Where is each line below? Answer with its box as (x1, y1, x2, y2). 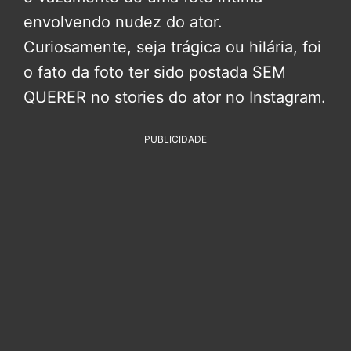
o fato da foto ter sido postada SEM (24, 62, 286, 81)
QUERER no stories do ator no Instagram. (24, 87, 326, 107)
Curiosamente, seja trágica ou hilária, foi (24, 37, 321, 56)
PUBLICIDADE (144, 132, 207, 145)
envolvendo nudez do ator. (24, 12, 223, 31)
